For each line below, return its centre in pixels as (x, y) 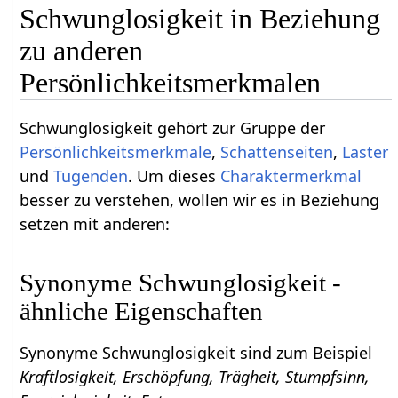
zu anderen (82, 50)
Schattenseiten (277, 151)
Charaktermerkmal (291, 175)
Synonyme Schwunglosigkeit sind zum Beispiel (196, 352)
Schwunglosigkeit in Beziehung (200, 18)
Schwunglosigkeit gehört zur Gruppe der (173, 127)
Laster (366, 151)
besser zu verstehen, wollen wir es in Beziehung (200, 199)
